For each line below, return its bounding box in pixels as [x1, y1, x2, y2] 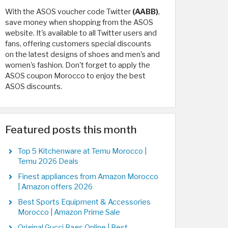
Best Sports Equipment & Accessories [18, 197, 151, 207]
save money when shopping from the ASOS [5, 18, 153, 27]
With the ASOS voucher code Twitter [5, 7, 132, 16]
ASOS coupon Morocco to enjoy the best [5, 71, 146, 80]
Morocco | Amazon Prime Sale [18, 208, 120, 217]
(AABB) [132, 7, 158, 16]
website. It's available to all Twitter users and [5, 28, 157, 38]
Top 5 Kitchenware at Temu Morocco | [18, 147, 147, 156]
